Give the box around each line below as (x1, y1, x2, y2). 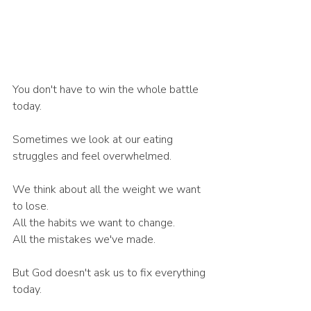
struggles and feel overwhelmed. (12, 149, 171, 165)
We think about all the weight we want (12, 182, 203, 198)
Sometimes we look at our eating (12, 132, 176, 148)
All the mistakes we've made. (12, 232, 155, 248)
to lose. (12, 199, 49, 215)
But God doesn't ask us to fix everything (12, 265, 208, 281)
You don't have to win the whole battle (12, 82, 201, 98)
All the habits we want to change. (12, 215, 175, 231)
